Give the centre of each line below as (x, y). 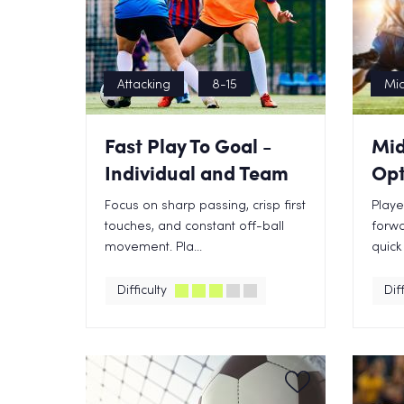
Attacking (143, 85)
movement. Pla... (153, 248)
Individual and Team (196, 173)
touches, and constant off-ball (194, 227)
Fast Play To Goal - (188, 146)
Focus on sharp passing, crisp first (205, 206)
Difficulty (142, 291)
